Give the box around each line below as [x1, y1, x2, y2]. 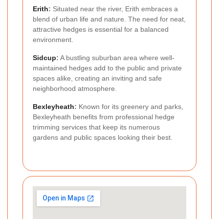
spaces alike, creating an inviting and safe [33, 74, 162, 82]
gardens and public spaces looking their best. [33, 133, 173, 141]
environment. [33, 35, 73, 44]
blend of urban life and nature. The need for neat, [33, 15, 186, 23]
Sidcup [33, 53, 56, 62]
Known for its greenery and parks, [77, 102, 183, 110]
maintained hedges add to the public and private [33, 64, 182, 72]
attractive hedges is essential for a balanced [33, 25, 169, 33]
